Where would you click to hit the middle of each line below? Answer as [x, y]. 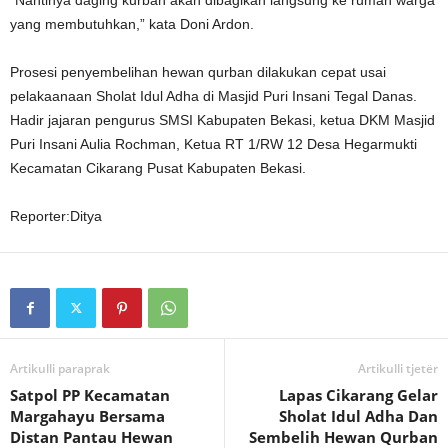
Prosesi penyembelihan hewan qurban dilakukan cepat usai [198, 71]
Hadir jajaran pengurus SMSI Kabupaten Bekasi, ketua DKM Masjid [222, 119]
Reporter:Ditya [56, 215]
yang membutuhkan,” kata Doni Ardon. [132, 23]
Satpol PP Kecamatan [90, 394]
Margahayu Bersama [87, 415]
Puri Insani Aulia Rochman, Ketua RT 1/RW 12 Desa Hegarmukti [213, 143]
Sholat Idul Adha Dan [358, 415]
